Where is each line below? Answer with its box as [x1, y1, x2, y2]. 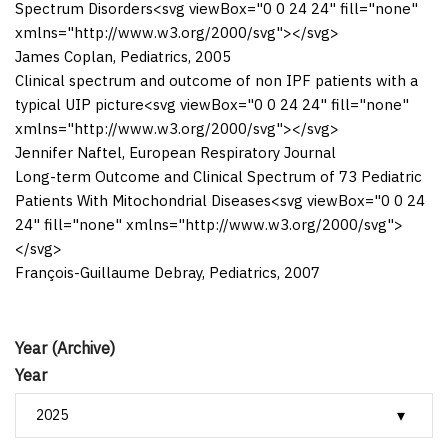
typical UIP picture [15, 94, 144, 114]
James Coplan [15, 46, 113, 66]
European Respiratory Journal [129, 142, 336, 162]
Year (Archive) [15, 337, 115, 358]
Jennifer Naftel [15, 142, 122, 162]
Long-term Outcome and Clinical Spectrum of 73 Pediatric [15, 166, 422, 186]
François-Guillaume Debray [15, 262, 202, 282]
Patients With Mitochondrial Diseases [15, 190, 271, 210]
